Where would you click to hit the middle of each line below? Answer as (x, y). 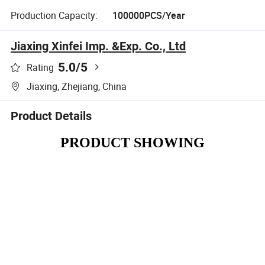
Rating (41, 68)
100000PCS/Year (148, 15)
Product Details (51, 116)
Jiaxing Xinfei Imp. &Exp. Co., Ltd (98, 46)
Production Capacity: (54, 15)
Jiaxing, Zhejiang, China (77, 86)
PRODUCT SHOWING (132, 143)
